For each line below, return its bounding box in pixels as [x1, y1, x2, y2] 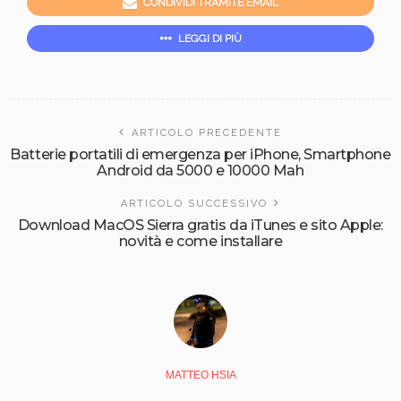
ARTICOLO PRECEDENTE [132, 127, 282, 140]
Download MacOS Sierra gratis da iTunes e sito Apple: [17, 217, 384, 235]
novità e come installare [118, 233, 283, 251]
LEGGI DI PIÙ [177, 32, 242, 46]
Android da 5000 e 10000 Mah [97, 162, 304, 180]
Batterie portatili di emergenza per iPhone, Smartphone [10, 146, 391, 164]
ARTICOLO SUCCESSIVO [121, 198, 268, 210]
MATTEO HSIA [165, 369, 236, 382]
